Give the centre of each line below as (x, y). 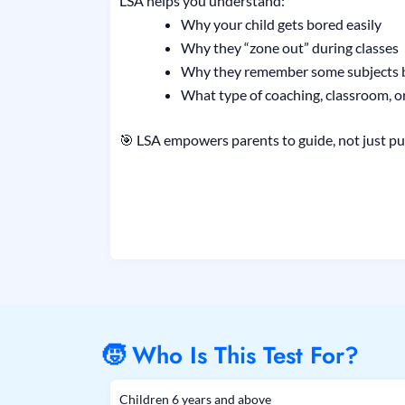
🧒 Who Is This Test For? (230, 355)
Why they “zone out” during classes (290, 48)
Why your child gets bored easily (281, 24)
